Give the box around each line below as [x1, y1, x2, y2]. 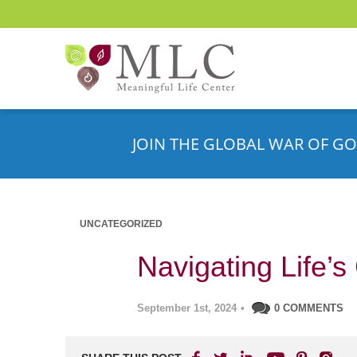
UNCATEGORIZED [80, 218, 163, 229]
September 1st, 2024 [137, 302, 237, 314]
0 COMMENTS [274, 302, 343, 314]
